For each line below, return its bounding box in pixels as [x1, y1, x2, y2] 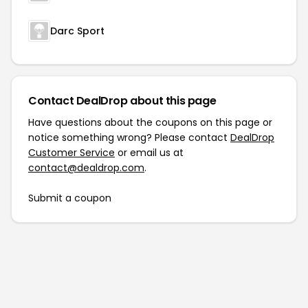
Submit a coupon [28, 191, 111, 205]
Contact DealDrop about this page [28, 93, 217, 109]
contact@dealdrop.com [28, 161, 144, 175]
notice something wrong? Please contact [28, 131, 230, 144]
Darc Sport [50, 24, 104, 38]
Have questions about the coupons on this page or [28, 115, 272, 129]
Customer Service [28, 146, 115, 159]
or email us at [115, 146, 184, 159]
